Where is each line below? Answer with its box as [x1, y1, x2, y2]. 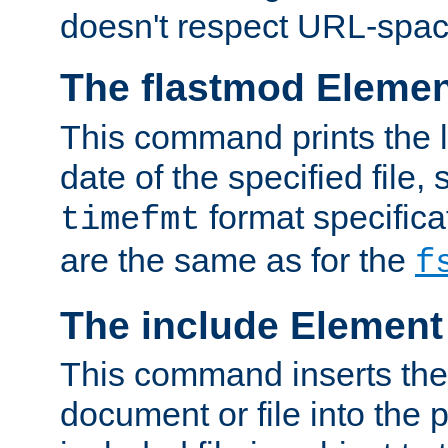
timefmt [60, 200, 200, 239]
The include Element [60, 303, 443, 347]
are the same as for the [60, 240, 415, 279]
